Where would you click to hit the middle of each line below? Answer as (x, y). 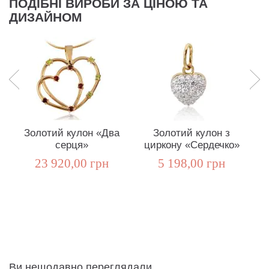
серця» (71, 145)
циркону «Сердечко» (192, 145)
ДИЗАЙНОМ (46, 18)
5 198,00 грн (192, 164)
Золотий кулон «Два (71, 133)
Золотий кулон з (192, 133)
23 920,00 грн (71, 164)
